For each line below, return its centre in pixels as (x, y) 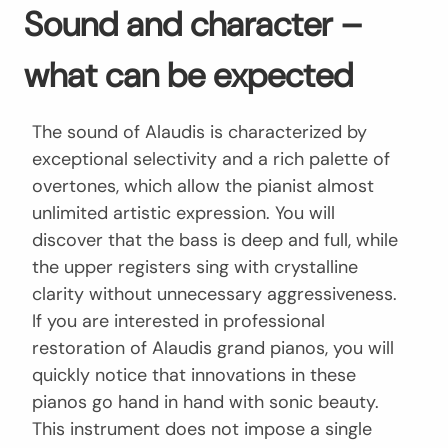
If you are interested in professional (178, 320)
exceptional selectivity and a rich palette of (211, 158)
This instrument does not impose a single (202, 428)
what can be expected (188, 75)
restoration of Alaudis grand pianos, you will (213, 347)
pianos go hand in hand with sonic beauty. (205, 401)
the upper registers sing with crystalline (195, 266)
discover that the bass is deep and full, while (215, 239)
